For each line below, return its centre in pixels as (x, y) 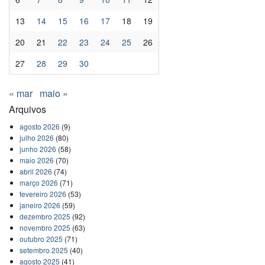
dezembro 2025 (45, 216)
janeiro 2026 (40, 205)
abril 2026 (35, 171)
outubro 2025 (41, 238)
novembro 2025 (45, 227)
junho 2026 (38, 148)
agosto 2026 (39, 126)
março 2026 (38, 182)
